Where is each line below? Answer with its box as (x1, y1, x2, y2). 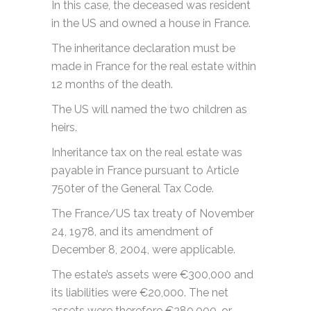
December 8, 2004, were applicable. (51, 243, 235, 257)
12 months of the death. (51, 78, 173, 92)
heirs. (51, 121, 77, 135)
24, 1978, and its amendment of (51, 225, 213, 239)
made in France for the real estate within (51, 60, 256, 74)
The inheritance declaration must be (51, 42, 235, 56)
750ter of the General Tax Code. (51, 182, 214, 196)
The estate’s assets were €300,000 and (51, 268, 253, 282)
